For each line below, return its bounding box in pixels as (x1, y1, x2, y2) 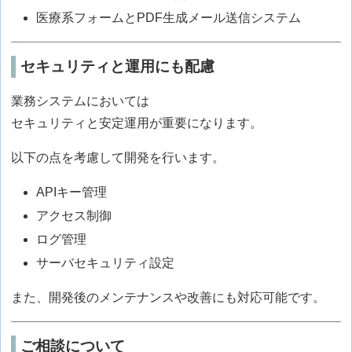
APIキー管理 (36, 185, 108, 199)
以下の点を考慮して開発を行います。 (11, 150, 225, 164)
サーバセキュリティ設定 (36, 255, 175, 269)
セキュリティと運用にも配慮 (20, 57, 214, 75)
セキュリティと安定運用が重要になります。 (11, 115, 263, 130)
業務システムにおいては (11, 93, 150, 108)
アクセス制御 (36, 208, 112, 222)
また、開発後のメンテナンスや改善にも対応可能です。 (11, 290, 326, 304)
